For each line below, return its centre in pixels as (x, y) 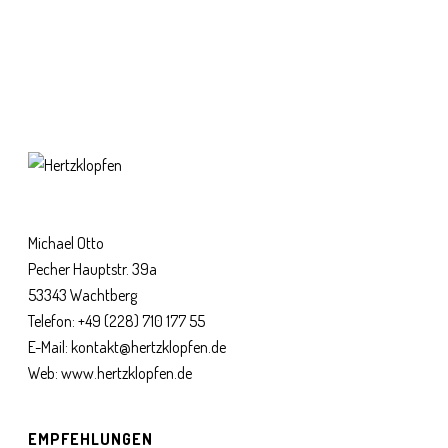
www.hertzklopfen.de (127, 373)
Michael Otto (66, 243)
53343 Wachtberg (83, 295)
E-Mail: (50, 347)
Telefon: (53, 321)
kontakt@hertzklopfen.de (149, 347)
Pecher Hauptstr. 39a (93, 269)
